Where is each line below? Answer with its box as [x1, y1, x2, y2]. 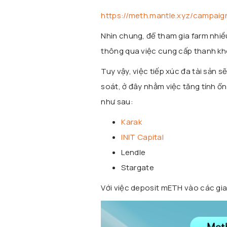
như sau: [101, 96, 133, 107]
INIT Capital [121, 131, 164, 142]
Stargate [121, 162, 154, 173]
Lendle [121, 146, 146, 158]
